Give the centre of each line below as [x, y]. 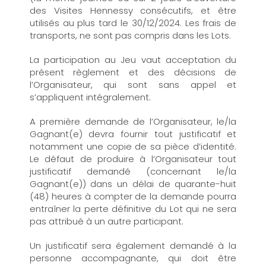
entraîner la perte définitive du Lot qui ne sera [133, 209]
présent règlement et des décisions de [133, 72]
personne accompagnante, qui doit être [133, 258]
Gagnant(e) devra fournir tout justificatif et [133, 134]
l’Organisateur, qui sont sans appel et [133, 85]
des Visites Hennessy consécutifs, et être [133, 10]
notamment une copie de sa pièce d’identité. [133, 146]
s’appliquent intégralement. [90, 97]
